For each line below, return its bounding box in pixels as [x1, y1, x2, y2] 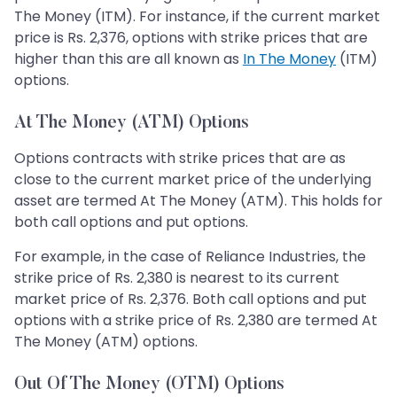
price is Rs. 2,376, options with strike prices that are [14, 27, 368, 49]
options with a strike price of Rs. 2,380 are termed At [14, 310, 378, 331]
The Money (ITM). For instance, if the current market [14, 6, 380, 27]
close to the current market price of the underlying [14, 169, 371, 191]
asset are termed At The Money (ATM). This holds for [14, 191, 383, 212]
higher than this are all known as [14, 49, 243, 70]
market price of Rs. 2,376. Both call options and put [14, 289, 367, 310]
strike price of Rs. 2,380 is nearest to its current [14, 268, 339, 289]
